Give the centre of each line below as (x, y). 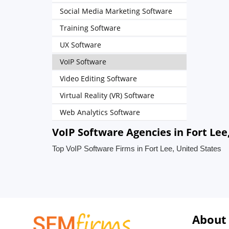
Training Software (90, 28)
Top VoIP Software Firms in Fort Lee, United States (137, 148)
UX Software (81, 45)
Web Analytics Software (100, 112)
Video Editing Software (98, 78)
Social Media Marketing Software (116, 11)
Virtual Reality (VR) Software (107, 95)
